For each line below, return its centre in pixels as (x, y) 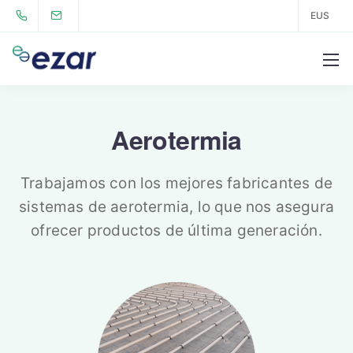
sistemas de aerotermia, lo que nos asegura (176, 207)
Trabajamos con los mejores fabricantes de (176, 183)
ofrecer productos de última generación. (176, 230)
